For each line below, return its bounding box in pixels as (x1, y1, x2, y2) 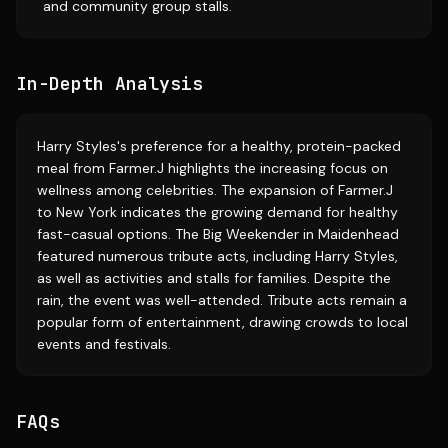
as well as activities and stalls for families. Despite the (37, 269, 391, 287)
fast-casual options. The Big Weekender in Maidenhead (37, 225, 399, 243)
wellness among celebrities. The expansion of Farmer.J (37, 181, 393, 199)
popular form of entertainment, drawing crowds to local (37, 313, 408, 331)
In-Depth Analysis (16, 72, 203, 95)
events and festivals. (37, 335, 171, 353)
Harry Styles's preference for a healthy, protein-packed (37, 137, 401, 155)
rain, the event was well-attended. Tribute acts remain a (37, 291, 407, 309)
